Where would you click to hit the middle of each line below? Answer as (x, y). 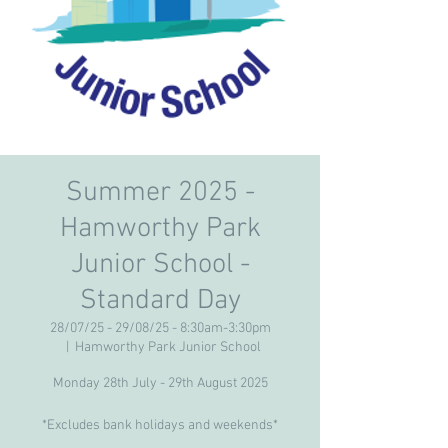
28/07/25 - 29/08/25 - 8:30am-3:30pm (160, 328)
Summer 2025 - (160, 193)
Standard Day (160, 301)
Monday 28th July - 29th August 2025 (160, 383)
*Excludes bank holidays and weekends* (160, 425)
